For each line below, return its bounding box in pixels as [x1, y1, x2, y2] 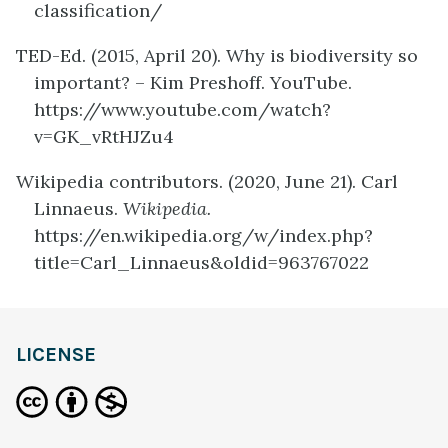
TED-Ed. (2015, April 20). [16, 44, 226, 68]
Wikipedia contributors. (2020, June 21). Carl [16, 170, 398, 194]
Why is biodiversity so [226, 44, 418, 68]
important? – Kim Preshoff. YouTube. [34, 71, 352, 95]
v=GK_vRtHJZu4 [34, 125, 174, 149]
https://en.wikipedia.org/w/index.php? [34, 224, 373, 248]
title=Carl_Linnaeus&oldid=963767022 [34, 251, 369, 275]
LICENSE [16, 343, 96, 367]
